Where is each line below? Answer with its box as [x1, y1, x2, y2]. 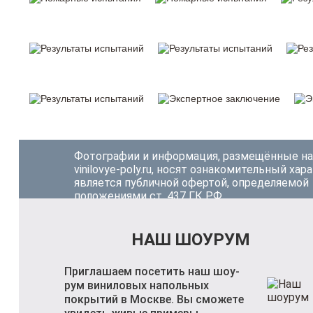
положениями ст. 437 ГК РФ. [74, 189, 224, 203]
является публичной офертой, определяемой [74, 176, 309, 190]
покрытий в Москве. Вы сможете [64, 293, 244, 307]
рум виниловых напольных [64, 279, 209, 293]
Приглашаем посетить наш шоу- [64, 265, 240, 279]
